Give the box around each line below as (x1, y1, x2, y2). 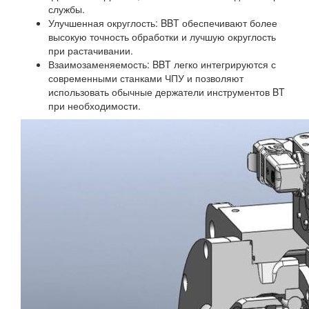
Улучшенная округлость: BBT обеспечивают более (48, 16, 277, 30)
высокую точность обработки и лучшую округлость (48, 30, 276, 44)
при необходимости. (48, 99, 141, 113)
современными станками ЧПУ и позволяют (48, 71, 243, 86)
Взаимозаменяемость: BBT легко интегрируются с (48, 57, 276, 72)
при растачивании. (48, 43, 133, 58)
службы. (48, 2, 85, 17)
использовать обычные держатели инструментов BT (48, 85, 285, 99)
